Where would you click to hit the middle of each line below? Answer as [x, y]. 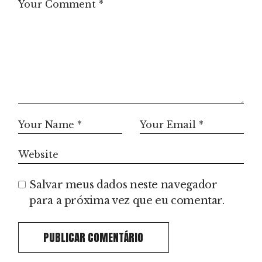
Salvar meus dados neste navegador [123, 185]
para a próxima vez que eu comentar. [127, 200]
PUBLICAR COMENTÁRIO [94, 237]
